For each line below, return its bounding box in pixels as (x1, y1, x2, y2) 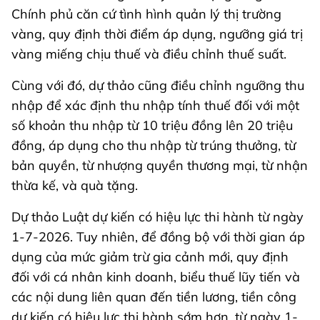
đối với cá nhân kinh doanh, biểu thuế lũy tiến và (11, 269, 300, 286)
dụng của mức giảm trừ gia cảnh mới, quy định (11, 249, 289, 266)
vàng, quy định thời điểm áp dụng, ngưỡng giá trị (11, 26, 303, 43)
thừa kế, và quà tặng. (11, 177, 138, 194)
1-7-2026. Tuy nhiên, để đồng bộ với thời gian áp (11, 229, 305, 246)
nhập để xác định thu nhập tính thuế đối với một (11, 97, 299, 114)
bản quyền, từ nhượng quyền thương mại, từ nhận (11, 157, 308, 174)
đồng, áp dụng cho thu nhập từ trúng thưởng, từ (11, 137, 296, 154)
